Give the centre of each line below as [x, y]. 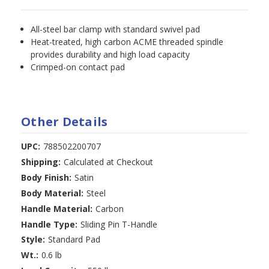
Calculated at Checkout [108, 162]
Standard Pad [74, 240]
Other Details [65, 121]
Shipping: [41, 162]
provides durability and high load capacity [110, 54]
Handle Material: [57, 208]
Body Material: [52, 193]
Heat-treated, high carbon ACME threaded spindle [127, 41]
